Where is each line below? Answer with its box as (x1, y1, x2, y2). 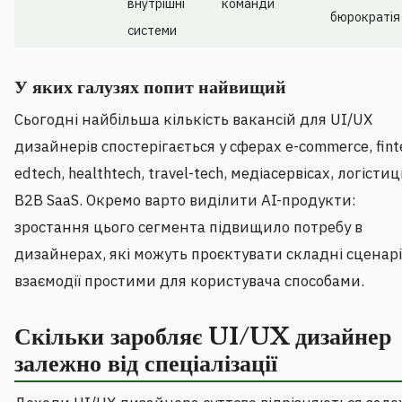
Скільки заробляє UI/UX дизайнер (14, 322, 391, 352)
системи (127, 22, 177, 39)
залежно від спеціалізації (14, 349, 277, 379)
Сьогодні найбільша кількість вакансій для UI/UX (14, 109, 372, 130)
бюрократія (330, 8, 400, 26)
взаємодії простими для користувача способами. (14, 271, 364, 292)
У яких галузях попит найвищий (14, 76, 286, 99)
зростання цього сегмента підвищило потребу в (14, 217, 363, 238)
